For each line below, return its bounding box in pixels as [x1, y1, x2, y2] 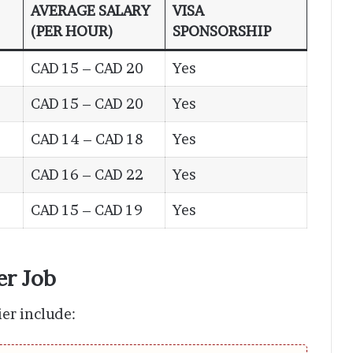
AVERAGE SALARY [31, 2, 150, 20]
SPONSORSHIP [173, 23, 271, 40]
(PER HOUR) [31, 23, 113, 40]
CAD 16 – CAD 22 [31, 166, 143, 184]
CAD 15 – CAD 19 [31, 202, 143, 219]
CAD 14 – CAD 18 [31, 131, 143, 148]
